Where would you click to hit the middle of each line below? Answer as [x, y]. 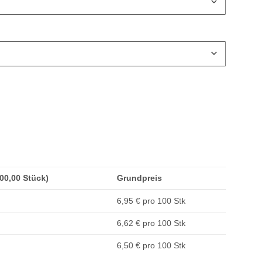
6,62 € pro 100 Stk [151, 223]
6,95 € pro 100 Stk [151, 201]
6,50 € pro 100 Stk [151, 246]
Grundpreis [139, 178]
